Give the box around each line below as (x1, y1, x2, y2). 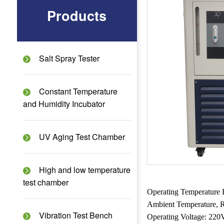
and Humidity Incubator (22, 97, 105, 109)
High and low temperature (38, 163, 130, 175)
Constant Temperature (38, 85, 117, 97)
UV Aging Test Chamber (38, 130, 125, 142)
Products (47, 5, 107, 25)
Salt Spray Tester (38, 52, 99, 64)
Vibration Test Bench (38, 209, 112, 221)
